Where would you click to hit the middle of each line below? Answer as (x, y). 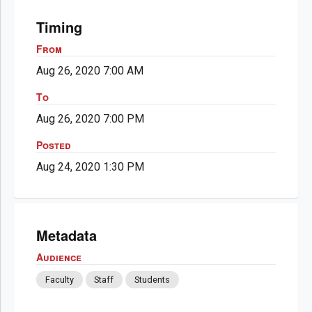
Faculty (59, 279)
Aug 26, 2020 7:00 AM (90, 70)
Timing (59, 26)
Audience (59, 257)
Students (152, 279)
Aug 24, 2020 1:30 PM (90, 166)
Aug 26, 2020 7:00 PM (90, 118)
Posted (54, 145)
